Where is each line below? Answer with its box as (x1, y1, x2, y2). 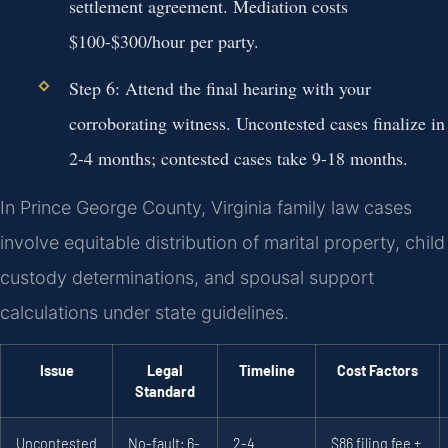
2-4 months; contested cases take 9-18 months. (68, 145, 408, 170)
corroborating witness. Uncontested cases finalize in (68, 110, 445, 135)
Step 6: (68, 75, 120, 100)
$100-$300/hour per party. (68, 29, 259, 54)
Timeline (238, 362, 295, 380)
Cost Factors (337, 362, 418, 380)
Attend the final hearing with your (119, 75, 371, 100)
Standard (135, 383, 195, 401)
